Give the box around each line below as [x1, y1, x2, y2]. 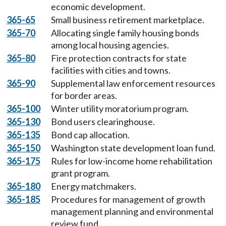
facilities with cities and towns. [51, 65, 171, 76]
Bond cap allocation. [51, 129, 130, 140]
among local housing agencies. [51, 39, 169, 50]
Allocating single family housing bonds [51, 27, 199, 38]
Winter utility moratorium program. [51, 103, 189, 114]
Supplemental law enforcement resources [51, 78, 215, 89]
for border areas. [51, 90, 117, 101]
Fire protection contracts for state [51, 52, 187, 64]
